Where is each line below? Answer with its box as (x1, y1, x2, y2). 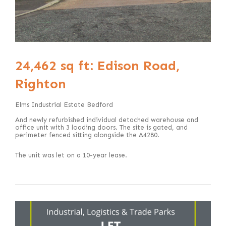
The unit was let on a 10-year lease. (15, 151, 127, 159)
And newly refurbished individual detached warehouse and (15, 116, 198, 124)
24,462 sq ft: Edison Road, (15, 58, 180, 74)
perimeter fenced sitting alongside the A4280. (15, 131, 159, 139)
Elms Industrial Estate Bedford (15, 101, 113, 108)
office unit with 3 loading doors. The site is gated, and (15, 124, 188, 131)
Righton (15, 76, 66, 92)
